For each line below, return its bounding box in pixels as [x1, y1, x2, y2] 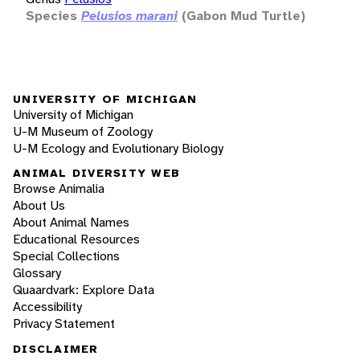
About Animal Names [13, 214, 129, 231]
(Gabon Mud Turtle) [182, 6, 305, 24]
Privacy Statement [13, 315, 115, 333]
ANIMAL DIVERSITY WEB [13, 166, 180, 181]
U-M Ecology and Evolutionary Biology [13, 139, 223, 157]
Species [26, 6, 77, 24]
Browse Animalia [13, 180, 104, 198]
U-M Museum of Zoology [13, 122, 153, 140]
